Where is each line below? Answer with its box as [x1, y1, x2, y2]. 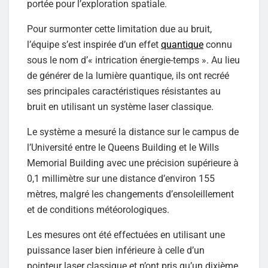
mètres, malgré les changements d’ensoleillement [27, 188, 234, 200]
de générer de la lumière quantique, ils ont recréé [27, 69, 229, 81]
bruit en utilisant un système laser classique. [27, 100, 214, 112]
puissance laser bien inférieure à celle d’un [27, 244, 205, 256]
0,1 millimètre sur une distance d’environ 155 [27, 172, 215, 184]
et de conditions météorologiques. [27, 203, 172, 215]
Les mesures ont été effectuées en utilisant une [27, 229, 225, 240]
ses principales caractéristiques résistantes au [27, 85, 221, 97]
